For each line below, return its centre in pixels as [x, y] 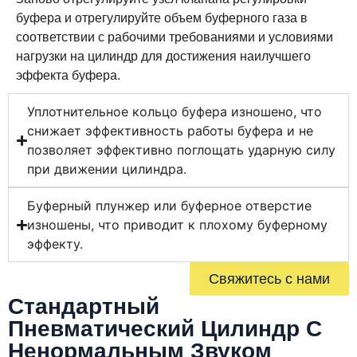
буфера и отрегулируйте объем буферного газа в [162, 18]
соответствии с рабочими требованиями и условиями [175, 37]
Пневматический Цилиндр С [165, 329]
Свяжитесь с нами [269, 279]
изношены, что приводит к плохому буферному [178, 225]
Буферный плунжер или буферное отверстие [170, 206]
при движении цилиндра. [107, 169]
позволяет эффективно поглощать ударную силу [182, 150]
